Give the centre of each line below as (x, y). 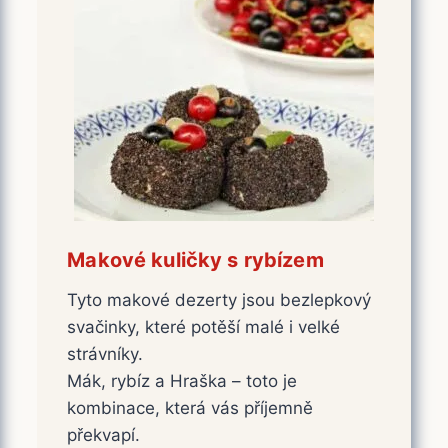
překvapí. (104, 434)
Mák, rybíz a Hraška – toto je (182, 380)
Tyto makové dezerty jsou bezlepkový (219, 299)
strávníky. (105, 353)
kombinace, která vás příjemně (190, 407)
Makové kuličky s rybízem (195, 259)
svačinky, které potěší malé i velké (204, 326)
